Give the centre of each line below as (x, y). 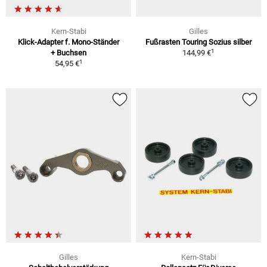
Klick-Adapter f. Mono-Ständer (69, 42)
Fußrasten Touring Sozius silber (198, 42)
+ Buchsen (69, 53)
